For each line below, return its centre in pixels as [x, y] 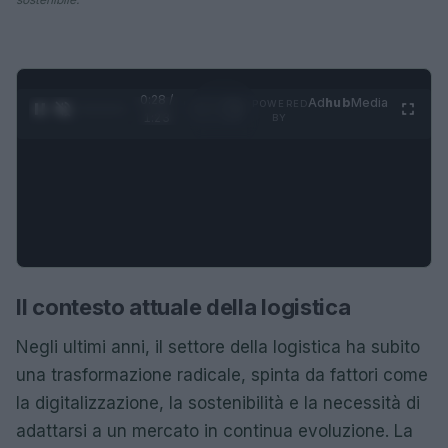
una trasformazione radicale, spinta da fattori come [222, 374]
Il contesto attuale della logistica [183, 306]
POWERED [280, 103]
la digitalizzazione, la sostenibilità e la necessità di [218, 402]
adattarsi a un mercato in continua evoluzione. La [214, 430]
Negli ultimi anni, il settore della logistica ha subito [218, 346]
